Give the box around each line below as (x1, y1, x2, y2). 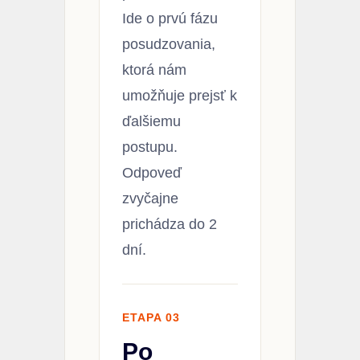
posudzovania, (122, 35, 215, 52)
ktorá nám (122, 61, 186, 78)
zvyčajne (122, 190, 178, 207)
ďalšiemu (122, 112, 181, 129)
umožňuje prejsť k (122, 87, 237, 104)
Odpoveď (122, 164, 182, 181)
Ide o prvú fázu (122, 10, 218, 27)
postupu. (122, 138, 178, 155)
